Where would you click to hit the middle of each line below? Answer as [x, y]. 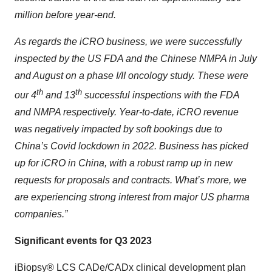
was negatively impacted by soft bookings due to [118, 129]
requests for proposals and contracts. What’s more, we [131, 180]
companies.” [41, 214]
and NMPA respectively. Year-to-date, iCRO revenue [127, 112]
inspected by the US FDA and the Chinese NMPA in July [136, 59]
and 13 [59, 95]
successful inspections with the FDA [161, 95]
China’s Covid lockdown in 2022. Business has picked [131, 146]
